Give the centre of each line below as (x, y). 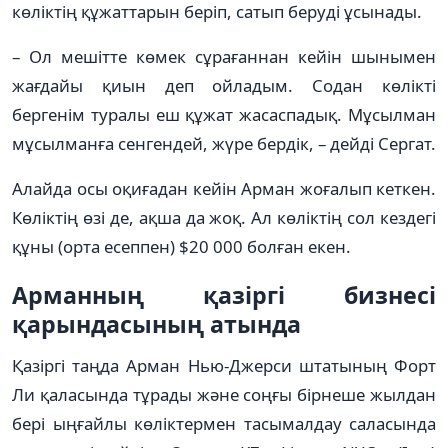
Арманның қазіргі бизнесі (224, 294)
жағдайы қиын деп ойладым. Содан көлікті (224, 85)
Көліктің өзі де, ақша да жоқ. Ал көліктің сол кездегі (224, 217)
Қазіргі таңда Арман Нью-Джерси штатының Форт (224, 365)
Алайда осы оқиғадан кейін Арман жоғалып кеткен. (224, 188)
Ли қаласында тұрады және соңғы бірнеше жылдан (224, 394)
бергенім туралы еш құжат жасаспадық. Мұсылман (224, 114)
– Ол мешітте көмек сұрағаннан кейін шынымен (224, 56)
